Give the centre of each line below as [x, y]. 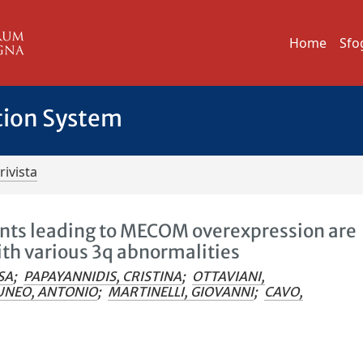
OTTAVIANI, [229, 276]
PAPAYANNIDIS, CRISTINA [103, 276]
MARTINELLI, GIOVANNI [181, 292]
